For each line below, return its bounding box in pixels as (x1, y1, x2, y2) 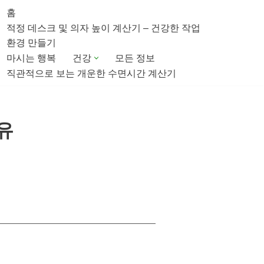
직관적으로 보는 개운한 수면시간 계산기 (6, 68, 176, 78)
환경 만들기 (6, 38, 56, 48)
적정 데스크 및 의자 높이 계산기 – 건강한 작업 (6, 23, 200, 33)
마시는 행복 (6, 53, 56, 63)
